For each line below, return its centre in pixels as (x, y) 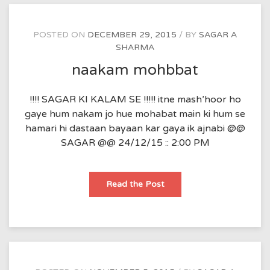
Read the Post (135, 184)
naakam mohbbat (135, 70)
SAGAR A (218, 35)
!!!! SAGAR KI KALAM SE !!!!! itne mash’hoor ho (135, 99)
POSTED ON (60, 35)
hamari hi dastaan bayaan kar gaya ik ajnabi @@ (135, 128)
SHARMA (135, 48)
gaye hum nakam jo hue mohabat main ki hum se (135, 114)
